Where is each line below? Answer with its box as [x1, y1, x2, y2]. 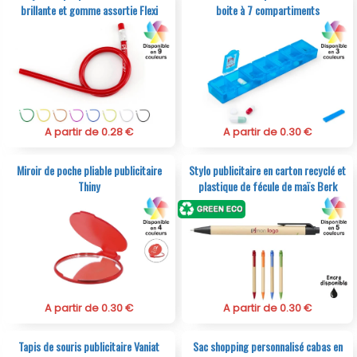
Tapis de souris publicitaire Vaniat [18, 337, 160, 355]
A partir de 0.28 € [45, 124, 134, 139]
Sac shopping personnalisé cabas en [192, 337, 343, 355]
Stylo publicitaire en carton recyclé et [189, 161, 347, 178]
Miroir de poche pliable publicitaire [16, 161, 162, 178]
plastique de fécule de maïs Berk [198, 177, 337, 194]
